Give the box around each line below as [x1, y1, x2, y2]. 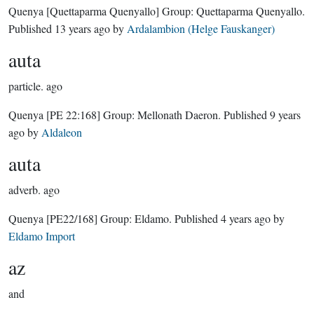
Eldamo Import [8, 228, 75, 243]
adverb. [8, 182, 41, 197]
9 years [270, 107, 301, 122]
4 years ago [221, 211, 271, 226]
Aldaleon [41, 125, 82, 139]
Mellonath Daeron [137, 107, 218, 122]
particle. [8, 78, 43, 93]
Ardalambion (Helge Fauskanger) [127, 21, 275, 36]
